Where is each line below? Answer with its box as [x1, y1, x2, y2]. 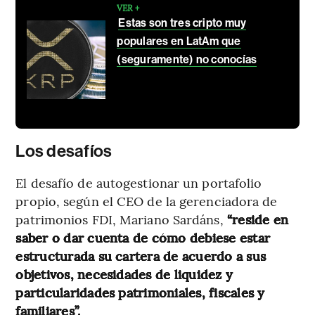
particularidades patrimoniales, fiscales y [15, 283, 265, 301]
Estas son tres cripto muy [118, 15, 247, 30]
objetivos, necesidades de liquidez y [15, 264, 233, 283]
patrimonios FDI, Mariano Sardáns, [15, 210, 227, 228]
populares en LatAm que [117, 34, 241, 48]
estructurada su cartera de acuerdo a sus [15, 246, 266, 264]
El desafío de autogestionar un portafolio [15, 173, 262, 191]
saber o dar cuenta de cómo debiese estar [15, 228, 270, 246]
